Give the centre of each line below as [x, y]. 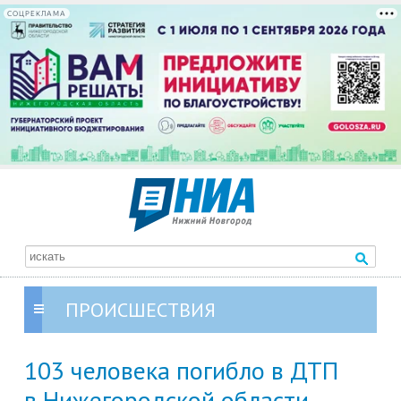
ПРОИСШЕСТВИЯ [141, 310]
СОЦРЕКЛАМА [37, 13]
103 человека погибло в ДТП [181, 371]
